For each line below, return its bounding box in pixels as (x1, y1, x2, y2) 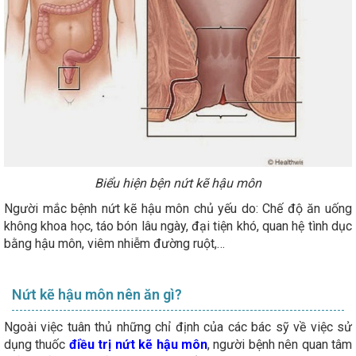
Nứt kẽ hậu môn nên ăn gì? (12, 286, 182, 304)
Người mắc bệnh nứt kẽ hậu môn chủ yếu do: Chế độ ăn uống (4, 201, 352, 217)
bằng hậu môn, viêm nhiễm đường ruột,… (4, 236, 225, 252)
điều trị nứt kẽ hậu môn (68, 337, 207, 353)
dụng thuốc (4, 337, 69, 353)
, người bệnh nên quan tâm (207, 337, 353, 353)
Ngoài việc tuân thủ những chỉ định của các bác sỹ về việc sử (4, 319, 352, 335)
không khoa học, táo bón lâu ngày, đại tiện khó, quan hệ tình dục (4, 219, 352, 234)
